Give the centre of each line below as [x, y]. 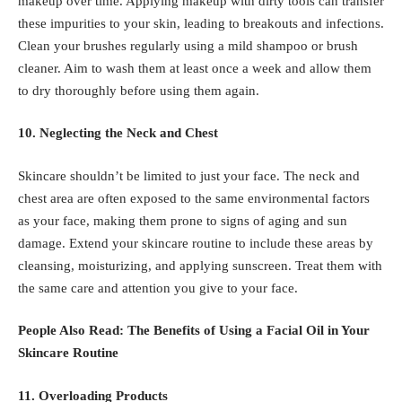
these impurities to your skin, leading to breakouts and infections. [201, 23]
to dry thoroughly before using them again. [139, 90]
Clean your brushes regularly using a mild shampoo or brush [188, 45]
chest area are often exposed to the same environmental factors [194, 198]
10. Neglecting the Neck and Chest [118, 133]
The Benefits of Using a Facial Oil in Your [249, 331]
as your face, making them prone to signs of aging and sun [183, 220]
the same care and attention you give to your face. [158, 288]
